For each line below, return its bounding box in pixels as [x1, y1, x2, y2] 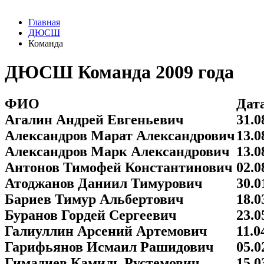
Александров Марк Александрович [5, 143, 230, 159]
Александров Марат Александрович [5, 127, 235, 143]
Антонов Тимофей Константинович [5, 159, 233, 175]
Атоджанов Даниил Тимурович [5, 175, 203, 191]
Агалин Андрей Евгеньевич [5, 111, 184, 127]
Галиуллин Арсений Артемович [5, 223, 207, 239]
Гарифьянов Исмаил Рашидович [5, 239, 214, 255]
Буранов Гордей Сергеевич [5, 207, 177, 223]
